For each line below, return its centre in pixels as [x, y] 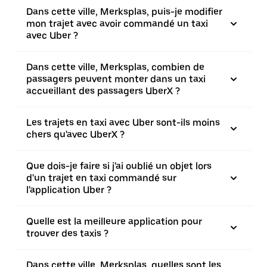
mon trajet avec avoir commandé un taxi [117, 24]
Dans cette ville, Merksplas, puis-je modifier [124, 12]
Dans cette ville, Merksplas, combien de [115, 67]
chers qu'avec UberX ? [75, 134]
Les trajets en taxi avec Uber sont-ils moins [123, 122]
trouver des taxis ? [67, 233]
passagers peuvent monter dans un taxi [116, 79]
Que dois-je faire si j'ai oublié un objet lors [119, 166]
